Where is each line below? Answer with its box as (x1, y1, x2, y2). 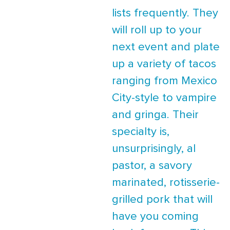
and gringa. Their (112, 109, 199, 121)
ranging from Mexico (112, 75, 217, 87)
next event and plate (112, 41, 220, 53)
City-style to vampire (112, 92, 217, 104)
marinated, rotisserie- (112, 177, 220, 188)
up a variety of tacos (112, 58, 216, 70)
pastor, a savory (112, 160, 192, 171)
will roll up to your (112, 24, 202, 36)
